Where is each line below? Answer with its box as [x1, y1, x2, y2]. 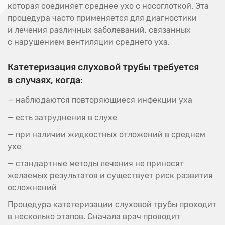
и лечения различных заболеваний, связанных [8, 25, 191, 35]
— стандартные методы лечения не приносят [8, 159, 184, 168]
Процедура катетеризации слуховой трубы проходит [8, 200, 216, 209]
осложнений [8, 183, 57, 192]
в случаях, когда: [8, 75, 83, 86]
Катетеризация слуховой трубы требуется [8, 62, 199, 73]
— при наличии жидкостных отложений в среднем [8, 130, 205, 139]
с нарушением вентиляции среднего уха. [8, 37, 170, 47]
